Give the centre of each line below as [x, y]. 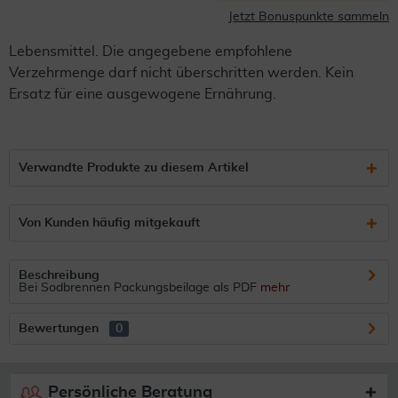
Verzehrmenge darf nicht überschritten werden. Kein [181, 73]
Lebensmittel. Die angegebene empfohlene [151, 52]
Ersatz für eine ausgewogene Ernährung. [143, 94]
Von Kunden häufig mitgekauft [109, 223]
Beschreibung [59, 275]
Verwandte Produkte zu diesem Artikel [134, 168]
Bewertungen [59, 329]
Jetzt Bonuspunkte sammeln [309, 17]
